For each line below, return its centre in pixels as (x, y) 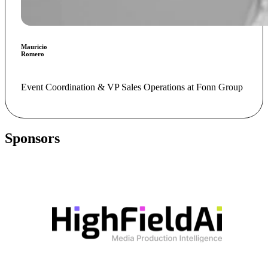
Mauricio (34, 47)
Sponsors (32, 138)
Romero (32, 54)
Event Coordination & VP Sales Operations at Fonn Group (132, 87)
